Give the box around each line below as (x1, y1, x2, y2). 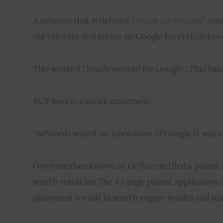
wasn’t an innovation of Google (71, 128, 192, 139)
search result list (32, 176, 97, 188)
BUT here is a (32, 95, 86, 107)
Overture (32, 160, 68, 172)
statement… (108, 95, 156, 107)
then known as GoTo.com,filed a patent (70, 160, 222, 172)
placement (32, 192, 76, 204)
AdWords (35, 128, 71, 139)
